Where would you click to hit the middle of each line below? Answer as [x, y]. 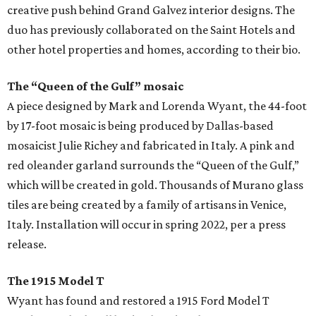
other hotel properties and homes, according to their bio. [154, 50]
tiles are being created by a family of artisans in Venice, [147, 205]
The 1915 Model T [56, 281]
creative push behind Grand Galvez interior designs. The [151, 10]
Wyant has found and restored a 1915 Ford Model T [138, 301]
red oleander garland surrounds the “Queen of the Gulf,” [153, 165]
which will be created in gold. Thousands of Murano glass [155, 185]
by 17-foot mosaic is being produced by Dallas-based [140, 126]
